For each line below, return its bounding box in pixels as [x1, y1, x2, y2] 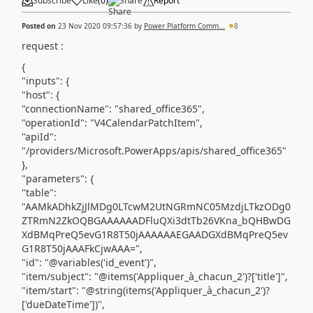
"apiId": [22, 130, 57, 143]
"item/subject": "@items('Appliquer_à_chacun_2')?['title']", [22, 270, 288, 283]
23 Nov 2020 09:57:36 [58, 20, 132, 31]
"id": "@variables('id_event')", [22, 256, 156, 269]
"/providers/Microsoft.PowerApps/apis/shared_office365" [22, 144, 286, 157]
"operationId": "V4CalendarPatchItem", [22, 116, 203, 129]
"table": [22, 186, 57, 199]
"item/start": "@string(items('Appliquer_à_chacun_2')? [22, 284, 270, 297]
